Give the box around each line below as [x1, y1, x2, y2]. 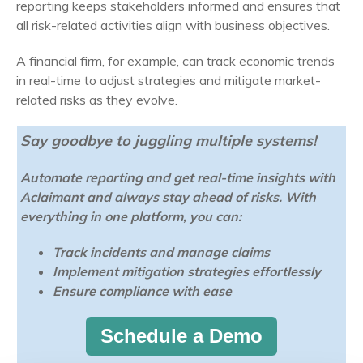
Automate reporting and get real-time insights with [20, 169, 335, 186]
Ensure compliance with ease [53, 282, 232, 299]
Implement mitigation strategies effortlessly [53, 263, 321, 280]
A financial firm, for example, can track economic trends [16, 52, 335, 69]
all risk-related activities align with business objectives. [16, 16, 330, 33]
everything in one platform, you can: [20, 207, 241, 224]
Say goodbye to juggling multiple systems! [20, 130, 317, 150]
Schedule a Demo [100, 324, 263, 347]
